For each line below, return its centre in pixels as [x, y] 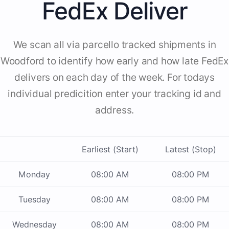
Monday [34, 175]
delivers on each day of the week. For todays [114, 78]
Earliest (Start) [110, 150]
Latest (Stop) [190, 150]
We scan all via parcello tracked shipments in [114, 45]
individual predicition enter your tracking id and [114, 94]
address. [114, 110]
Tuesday [34, 200]
